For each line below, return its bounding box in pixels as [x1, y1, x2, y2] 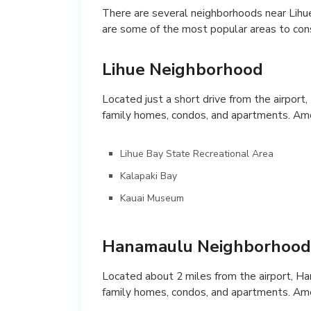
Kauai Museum [120, 191, 184, 205]
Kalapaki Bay [120, 169, 177, 183]
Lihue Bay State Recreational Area [120, 146, 274, 160]
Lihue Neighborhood [102, 58, 263, 81]
